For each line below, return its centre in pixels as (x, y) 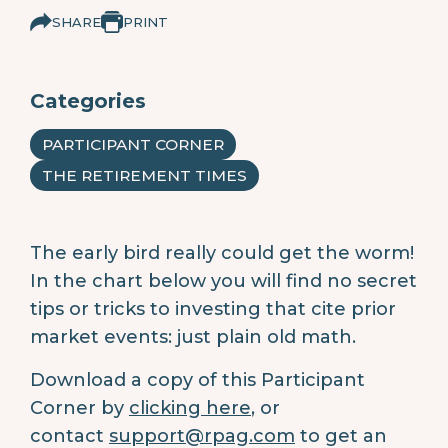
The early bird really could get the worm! (222, 252)
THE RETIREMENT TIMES (144, 175)
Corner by (79, 407)
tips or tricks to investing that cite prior (213, 308)
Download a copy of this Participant (197, 379)
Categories (88, 100)
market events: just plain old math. (195, 336)
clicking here (190, 407)
